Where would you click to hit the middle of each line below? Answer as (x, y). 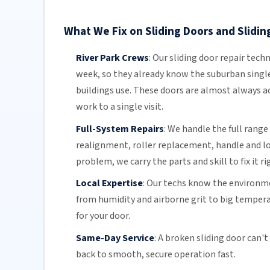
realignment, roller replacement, (146, 145)
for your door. (103, 216)
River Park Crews (112, 58)
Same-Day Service (115, 238)
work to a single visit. (119, 107)
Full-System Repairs (120, 129)
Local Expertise (109, 184)
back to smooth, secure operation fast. (155, 255)
